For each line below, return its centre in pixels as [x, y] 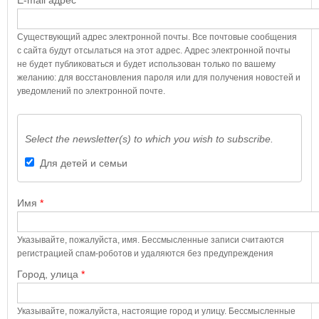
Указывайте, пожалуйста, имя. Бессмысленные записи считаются [150, 240]
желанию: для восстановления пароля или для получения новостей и [158, 78]
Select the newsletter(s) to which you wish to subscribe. [149, 139]
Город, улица [49, 274]
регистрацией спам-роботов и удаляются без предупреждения [145, 253]
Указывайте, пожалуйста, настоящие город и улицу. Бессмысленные [156, 311]
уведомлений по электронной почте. [91, 91]
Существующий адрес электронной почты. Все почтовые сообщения [157, 37]
